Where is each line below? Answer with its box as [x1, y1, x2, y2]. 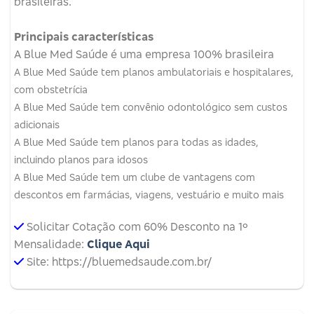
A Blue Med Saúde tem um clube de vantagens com [14, 170, 255, 183]
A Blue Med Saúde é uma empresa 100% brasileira [14, 46, 274, 61]
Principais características [14, 29, 153, 43]
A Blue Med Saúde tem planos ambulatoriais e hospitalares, [14, 65, 294, 78]
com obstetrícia [14, 83, 88, 95]
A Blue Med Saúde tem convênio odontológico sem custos [14, 100, 287, 113]
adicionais [14, 118, 60, 130]
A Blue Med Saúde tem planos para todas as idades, [14, 135, 259, 148]
